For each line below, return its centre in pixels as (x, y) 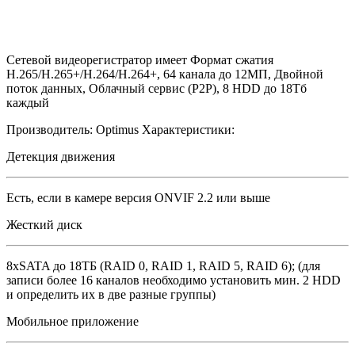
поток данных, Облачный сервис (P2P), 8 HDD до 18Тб (157, 88)
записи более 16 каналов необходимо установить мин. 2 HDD (174, 280)
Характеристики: (188, 130)
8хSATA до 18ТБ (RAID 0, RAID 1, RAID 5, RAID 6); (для (163, 266)
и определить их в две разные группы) (111, 294)
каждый (28, 103)
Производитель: (50, 130)
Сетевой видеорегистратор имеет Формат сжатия (140, 60)
